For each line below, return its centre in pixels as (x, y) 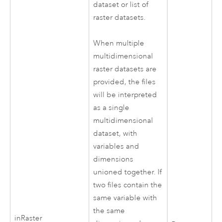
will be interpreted (125, 95)
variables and (116, 147)
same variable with (125, 198)
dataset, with (115, 134)
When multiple (119, 44)
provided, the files (125, 82)
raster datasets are (125, 69)
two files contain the (128, 185)
